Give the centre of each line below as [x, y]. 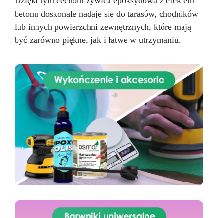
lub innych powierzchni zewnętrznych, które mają [103, 27]
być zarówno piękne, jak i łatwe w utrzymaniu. [98, 40]
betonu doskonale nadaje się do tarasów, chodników [106, 14]
